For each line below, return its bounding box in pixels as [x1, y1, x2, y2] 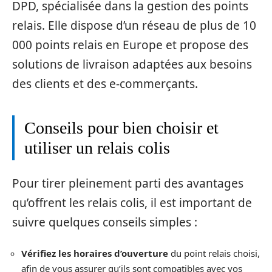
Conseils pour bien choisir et [24, 118, 219, 137]
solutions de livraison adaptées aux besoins [12, 56, 252, 72]
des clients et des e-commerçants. [12, 75, 198, 92]
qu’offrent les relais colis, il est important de [12, 195, 252, 211]
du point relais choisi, [168, 246, 260, 259]
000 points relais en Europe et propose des [12, 36, 248, 53]
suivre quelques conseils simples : [12, 214, 197, 231]
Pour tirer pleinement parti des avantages [12, 175, 243, 192]
